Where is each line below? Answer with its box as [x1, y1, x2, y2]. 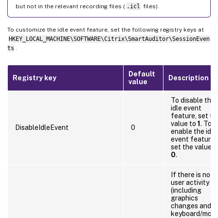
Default [128, 70, 155, 78]
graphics [171, 194, 198, 202]
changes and [171, 201, 211, 210]
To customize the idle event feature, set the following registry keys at [7, 26, 204, 33]
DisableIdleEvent [15, 123, 69, 131]
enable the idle [171, 127, 217, 135]
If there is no [171, 170, 210, 179]
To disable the [171, 96, 215, 104]
